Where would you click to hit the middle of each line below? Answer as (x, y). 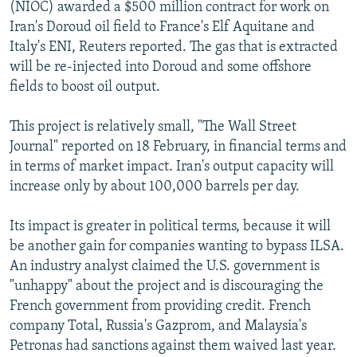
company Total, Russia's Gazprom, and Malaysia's (158, 326)
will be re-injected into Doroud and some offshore (161, 67)
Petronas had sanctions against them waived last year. (173, 346)
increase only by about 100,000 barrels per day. (155, 186)
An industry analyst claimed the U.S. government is (165, 266)
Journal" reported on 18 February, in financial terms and (178, 147)
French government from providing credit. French (160, 306)
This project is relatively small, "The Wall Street (153, 127)
